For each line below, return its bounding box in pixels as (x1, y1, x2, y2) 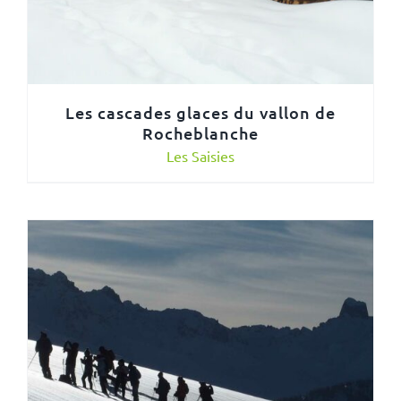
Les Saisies (166, 146, 235, 165)
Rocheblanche (142, 122, 259, 143)
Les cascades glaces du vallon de (65, 101, 336, 123)
